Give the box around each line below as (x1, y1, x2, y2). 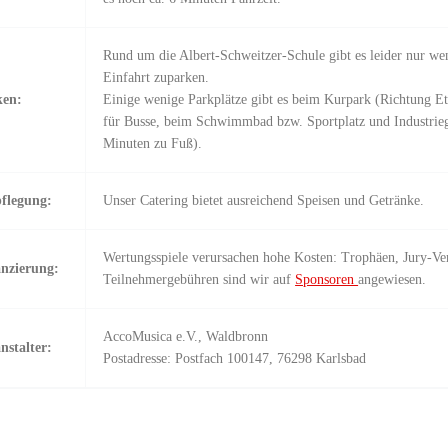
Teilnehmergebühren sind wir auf (103, 271, 296, 287)
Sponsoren (295, 271, 359, 287)
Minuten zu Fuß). (103, 135, 203, 151)
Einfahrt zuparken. (103, 69, 210, 85)
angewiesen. (358, 271, 427, 287)
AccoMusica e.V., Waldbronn (103, 328, 269, 344)
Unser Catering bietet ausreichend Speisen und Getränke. (103, 192, 425, 208)
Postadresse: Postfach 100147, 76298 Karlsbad (103, 350, 367, 366)
